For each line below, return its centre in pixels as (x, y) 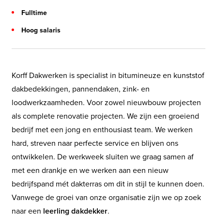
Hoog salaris (41, 30)
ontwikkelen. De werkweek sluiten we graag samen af (103, 156)
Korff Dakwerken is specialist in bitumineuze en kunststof (108, 75)
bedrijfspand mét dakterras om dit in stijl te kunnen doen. (108, 183)
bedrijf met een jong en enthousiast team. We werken (102, 129)
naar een (27, 210)
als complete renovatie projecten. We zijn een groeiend (105, 116)
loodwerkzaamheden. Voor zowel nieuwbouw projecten (106, 102)
